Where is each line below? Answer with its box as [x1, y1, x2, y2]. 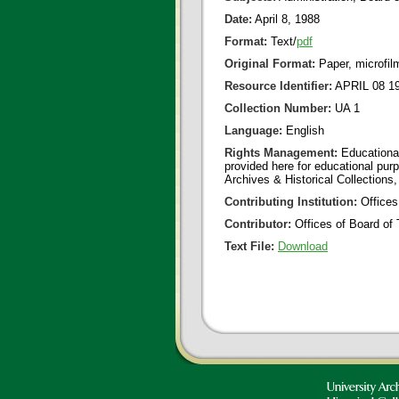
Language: [224, 124, 282, 137]
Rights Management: [224, 146, 338, 159]
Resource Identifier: [224, 79, 332, 93]
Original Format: [224, 57, 315, 70]
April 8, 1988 [252, 12, 320, 26]
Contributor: [224, 217, 291, 231]
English [282, 124, 324, 137]
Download [278, 240, 328, 253]
